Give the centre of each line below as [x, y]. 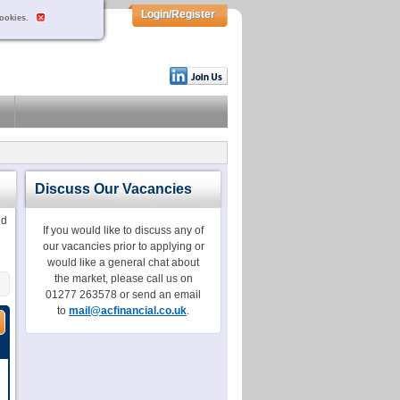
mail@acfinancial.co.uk [128, 311]
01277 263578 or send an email [123, 295]
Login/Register [178, 14]
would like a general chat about [123, 262]
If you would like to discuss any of [123, 230]
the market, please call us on [123, 279]
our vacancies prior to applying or [123, 246]
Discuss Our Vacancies [113, 188]
